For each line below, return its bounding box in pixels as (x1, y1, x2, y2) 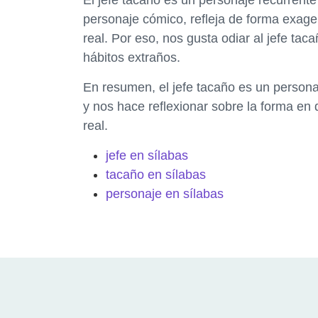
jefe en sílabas (106, 148, 188, 163)
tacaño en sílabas (106, 167, 206, 182)
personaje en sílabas (106, 186, 224, 201)
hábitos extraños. (83, 50, 180, 65)
